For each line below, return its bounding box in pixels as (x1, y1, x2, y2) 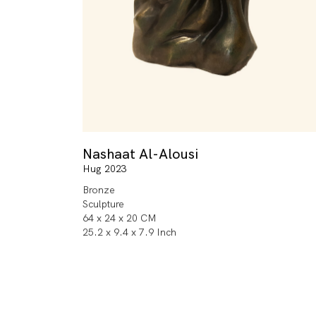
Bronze (83, 183, 115, 197)
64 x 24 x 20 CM (83, 212, 157, 225)
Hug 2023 (83, 162, 127, 176)
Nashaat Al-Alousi (83, 145, 198, 164)
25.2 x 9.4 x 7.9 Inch (83, 226, 176, 239)
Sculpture (83, 197, 124, 211)
